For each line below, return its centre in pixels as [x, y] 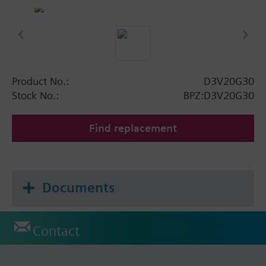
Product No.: [40, 81]
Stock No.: [35, 95]
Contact [56, 231]
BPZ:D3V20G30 [219, 95]
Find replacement [133, 128]
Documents [78, 187]
